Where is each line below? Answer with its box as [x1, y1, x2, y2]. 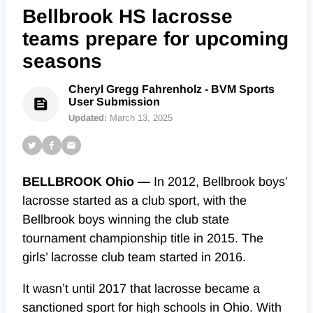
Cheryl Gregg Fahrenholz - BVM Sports [68, 83, 275, 96]
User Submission [68, 96, 160, 108]
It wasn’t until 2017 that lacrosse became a [22, 282, 260, 296]
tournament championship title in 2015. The [22, 231, 263, 246]
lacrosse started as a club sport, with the [22, 194, 247, 208]
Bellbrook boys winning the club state [22, 212, 229, 227]
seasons [22, 50, 102, 73]
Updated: [68, 112, 110, 124]
